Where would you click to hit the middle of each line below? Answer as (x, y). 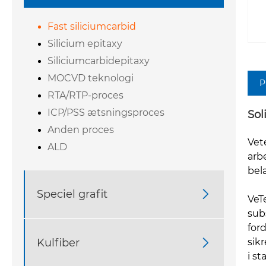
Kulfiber (58, 243)
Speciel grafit (72, 194)
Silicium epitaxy (85, 44)
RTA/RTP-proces (85, 96)
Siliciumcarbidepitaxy (99, 61)
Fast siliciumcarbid (92, 27)
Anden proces (81, 130)
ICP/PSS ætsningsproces (106, 113)
